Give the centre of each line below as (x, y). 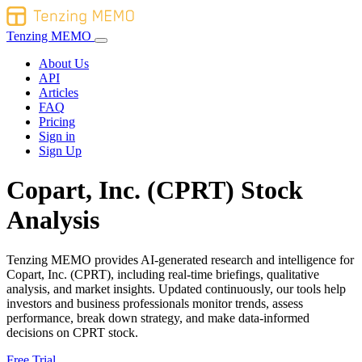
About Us (64, 63)
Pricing (57, 122)
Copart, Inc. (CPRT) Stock (155, 190)
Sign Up (60, 151)
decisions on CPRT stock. (72, 332)
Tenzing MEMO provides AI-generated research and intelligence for (180, 259)
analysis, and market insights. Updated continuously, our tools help (176, 288)
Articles (59, 93)
